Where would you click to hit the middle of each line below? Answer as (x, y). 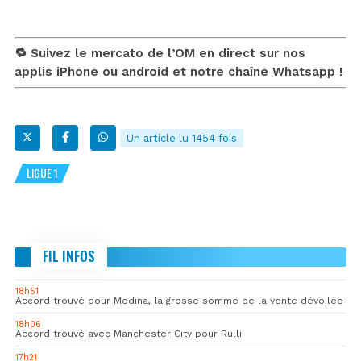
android (145, 71)
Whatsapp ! (307, 71)
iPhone (77, 71)
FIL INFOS (69, 255)
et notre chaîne (220, 71)
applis (35, 71)
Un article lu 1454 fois (182, 138)
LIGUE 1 (42, 172)
